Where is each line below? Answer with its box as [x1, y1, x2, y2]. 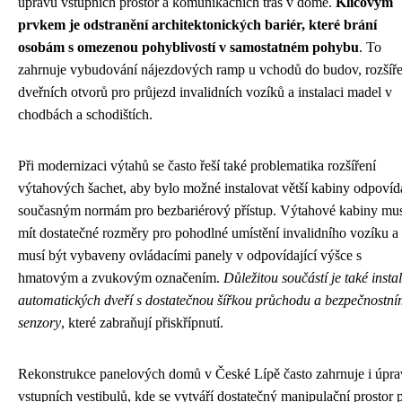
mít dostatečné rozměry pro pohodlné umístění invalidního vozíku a [18, 225, 398, 240]
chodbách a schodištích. [18, 107, 153, 122]
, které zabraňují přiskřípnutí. [61, 315, 223, 330]
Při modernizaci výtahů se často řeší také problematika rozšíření [18, 158, 376, 173]
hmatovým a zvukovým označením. [18, 270, 223, 285]
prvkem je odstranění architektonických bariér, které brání [18, 17, 377, 32]
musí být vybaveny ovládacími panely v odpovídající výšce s [18, 248, 362, 263]
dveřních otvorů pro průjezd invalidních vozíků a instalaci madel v [18, 84, 392, 100]
